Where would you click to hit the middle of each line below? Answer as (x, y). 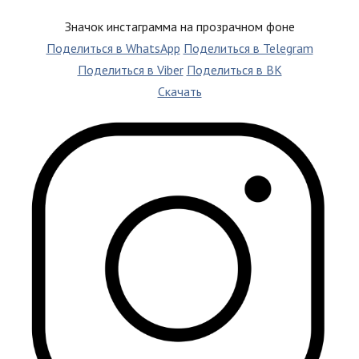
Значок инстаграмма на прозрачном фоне (179, 26)
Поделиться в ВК (234, 69)
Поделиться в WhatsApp (113, 48)
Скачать (179, 91)
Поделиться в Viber (130, 69)
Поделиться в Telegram (248, 48)
